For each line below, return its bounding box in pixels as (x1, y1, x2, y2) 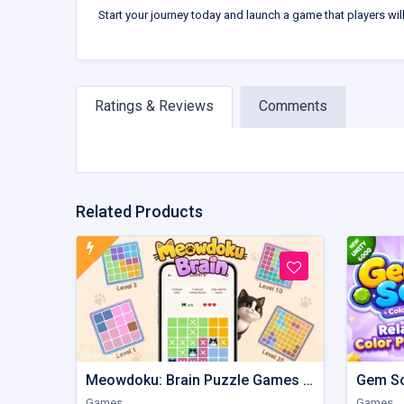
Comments (259, 97, 327, 115)
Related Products (76, 202, 203, 222)
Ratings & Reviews (95, 97, 214, 115)
